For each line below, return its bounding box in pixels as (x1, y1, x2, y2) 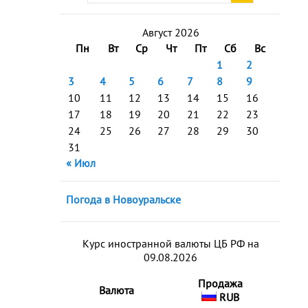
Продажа (197, 276, 243, 290)
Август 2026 (142, 25, 199, 39)
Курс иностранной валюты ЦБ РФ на (82, 236, 259, 250)
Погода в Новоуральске (66, 192, 181, 206)
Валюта (98, 283, 134, 297)
